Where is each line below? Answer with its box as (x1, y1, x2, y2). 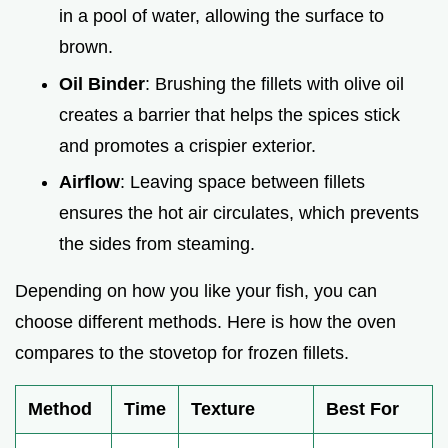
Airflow (59, 172, 120, 193)
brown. (59, 36, 113, 57)
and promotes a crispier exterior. (59, 135, 316, 156)
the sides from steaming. (59, 234, 255, 255)
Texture (191, 399, 255, 420)
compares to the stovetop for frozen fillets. (15, 343, 349, 364)
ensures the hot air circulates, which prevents (59, 203, 419, 224)
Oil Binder (59, 73, 145, 94)
